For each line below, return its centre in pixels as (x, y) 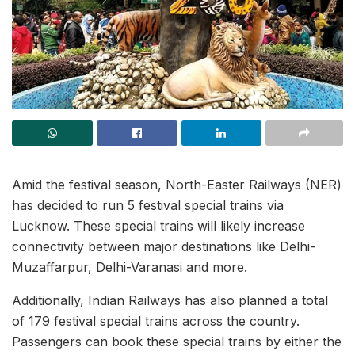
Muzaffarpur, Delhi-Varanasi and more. (130, 267)
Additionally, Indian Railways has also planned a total (170, 300)
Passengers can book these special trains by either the (177, 342)
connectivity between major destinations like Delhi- (164, 246)
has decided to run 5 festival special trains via (148, 205)
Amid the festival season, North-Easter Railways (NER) (177, 185)
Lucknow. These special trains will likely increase (158, 226)
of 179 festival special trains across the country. (156, 321)
